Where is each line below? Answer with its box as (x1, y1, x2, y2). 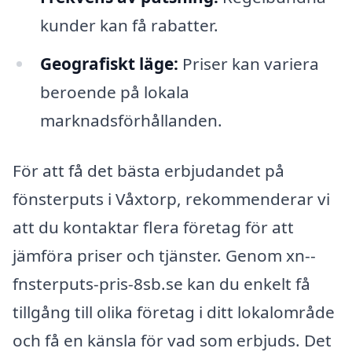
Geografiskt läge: (39, 53, 178, 75)
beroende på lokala (39, 81, 189, 104)
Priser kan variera (178, 53, 319, 75)
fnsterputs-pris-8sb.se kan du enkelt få (13, 273, 310, 295)
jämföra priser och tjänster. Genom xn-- (13, 244, 316, 267)
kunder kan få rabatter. (39, 13, 218, 36)
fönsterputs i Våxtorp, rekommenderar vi (13, 188, 330, 211)
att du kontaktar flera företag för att (13, 216, 294, 239)
